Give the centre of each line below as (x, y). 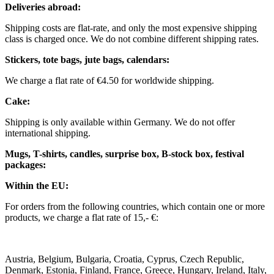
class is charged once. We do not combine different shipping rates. (132, 39)
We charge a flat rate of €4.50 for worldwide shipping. (109, 81)
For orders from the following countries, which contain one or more (135, 207)
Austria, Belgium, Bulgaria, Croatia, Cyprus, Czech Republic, (124, 259)
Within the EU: (37, 186)
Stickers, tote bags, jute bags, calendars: (87, 60)
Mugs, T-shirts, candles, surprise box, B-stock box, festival (124, 154)
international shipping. (48, 133)
